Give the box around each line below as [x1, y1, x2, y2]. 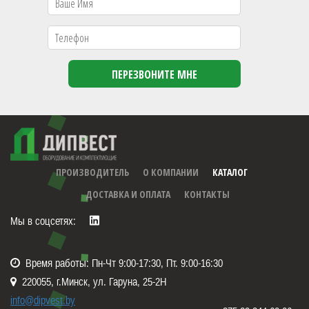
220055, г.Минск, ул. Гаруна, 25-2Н [17, 275, 186, 288]
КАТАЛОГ [212, 166, 248, 179]
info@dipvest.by [10, 294, 75, 306]
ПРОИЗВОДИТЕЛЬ [56, 166, 129, 179]
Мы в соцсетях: [10, 215, 76, 227]
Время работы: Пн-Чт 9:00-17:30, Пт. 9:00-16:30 [20, 257, 223, 269]
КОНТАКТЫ [183, 188, 230, 201]
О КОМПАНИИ [143, 166, 199, 179]
